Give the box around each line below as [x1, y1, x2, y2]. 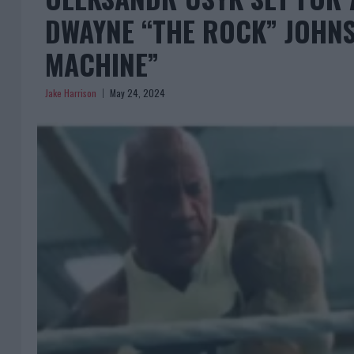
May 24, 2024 [110, 85, 165, 100]
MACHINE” [45, 43, 159, 85]
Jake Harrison [45, 85, 96, 100]
